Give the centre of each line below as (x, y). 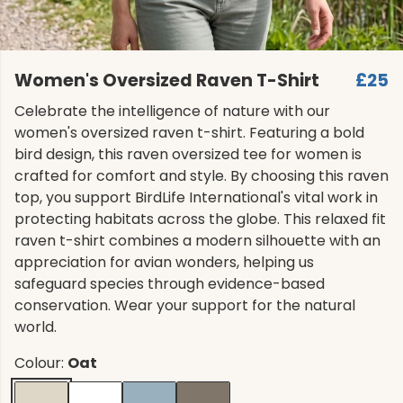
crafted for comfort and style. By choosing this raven (201, 176)
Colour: (41, 363)
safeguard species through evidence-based (170, 284)
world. (36, 327)
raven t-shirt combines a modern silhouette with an (197, 241)
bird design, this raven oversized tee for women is (188, 154)
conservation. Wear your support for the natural (185, 305)
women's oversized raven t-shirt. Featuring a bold (189, 133)
